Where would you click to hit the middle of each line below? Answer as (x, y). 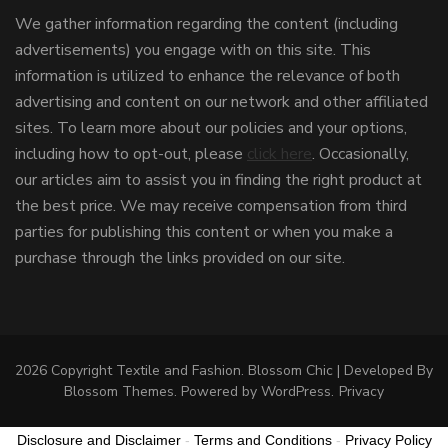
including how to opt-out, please (131, 154)
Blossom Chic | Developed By (340, 371)
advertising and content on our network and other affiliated (221, 102)
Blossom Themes (119, 392)
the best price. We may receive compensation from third (211, 206)
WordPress (296, 392)
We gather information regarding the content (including (206, 24)
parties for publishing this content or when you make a (204, 232)
